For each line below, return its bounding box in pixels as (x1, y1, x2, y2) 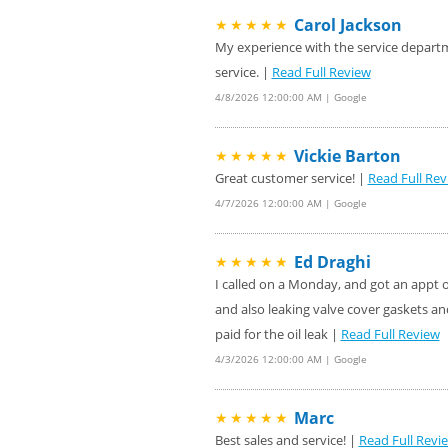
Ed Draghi (293, 250, 371, 273)
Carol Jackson (293, 13, 402, 36)
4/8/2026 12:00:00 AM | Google (214, 89, 367, 104)
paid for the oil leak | (214, 324, 341, 343)
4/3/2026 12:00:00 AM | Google (214, 351, 367, 366)
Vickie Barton (293, 144, 401, 167)
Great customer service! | (214, 168, 368, 187)
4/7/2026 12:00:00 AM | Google (214, 195, 367, 210)
